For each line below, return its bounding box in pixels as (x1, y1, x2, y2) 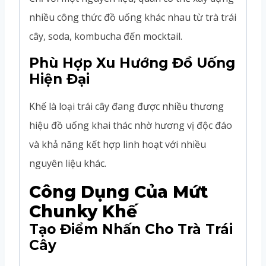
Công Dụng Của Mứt (29, 181, 208, 202)
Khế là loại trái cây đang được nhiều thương (29, 99, 224, 113)
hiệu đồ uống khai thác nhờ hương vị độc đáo (29, 118, 232, 132)
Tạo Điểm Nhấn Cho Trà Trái (29, 220, 233, 237)
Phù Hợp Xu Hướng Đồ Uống (29, 54, 235, 71)
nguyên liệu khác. (29, 156, 106, 170)
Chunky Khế (29, 201, 137, 221)
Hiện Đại (29, 70, 90, 87)
